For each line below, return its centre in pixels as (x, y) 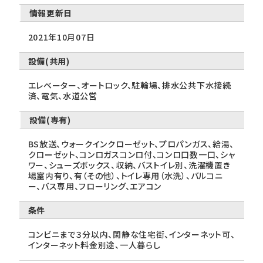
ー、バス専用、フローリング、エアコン (95, 186)
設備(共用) (49, 61)
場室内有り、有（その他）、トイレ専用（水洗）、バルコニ (125, 176)
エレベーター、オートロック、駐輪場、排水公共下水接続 (129, 85)
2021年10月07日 (61, 37)
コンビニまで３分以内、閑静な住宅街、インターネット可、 (131, 234)
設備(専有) (50, 120)
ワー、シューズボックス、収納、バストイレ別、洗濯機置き (129, 165)
